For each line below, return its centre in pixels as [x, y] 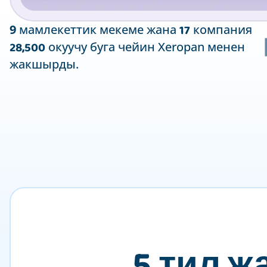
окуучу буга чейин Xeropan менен [145, 46]
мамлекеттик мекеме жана [98, 29]
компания [221, 29]
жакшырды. [44, 64]
